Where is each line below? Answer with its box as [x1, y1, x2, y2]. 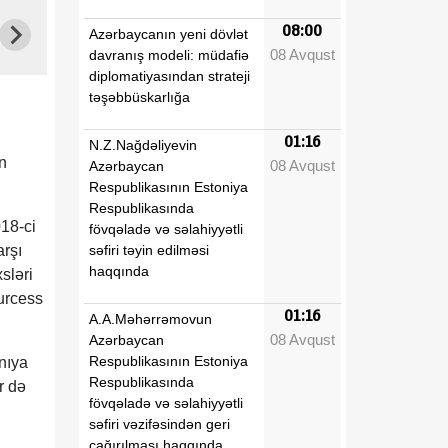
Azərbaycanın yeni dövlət [89, 25, 248, 42]
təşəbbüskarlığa [89, 88, 190, 105]
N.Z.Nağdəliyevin [89, 136, 197, 153]
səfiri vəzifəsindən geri [89, 415, 230, 432]
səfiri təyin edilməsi [89, 241, 209, 258]
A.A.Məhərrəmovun [89, 310, 212, 327]
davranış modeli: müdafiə [89, 46, 249, 63]
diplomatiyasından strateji [89, 67, 250, 84]
